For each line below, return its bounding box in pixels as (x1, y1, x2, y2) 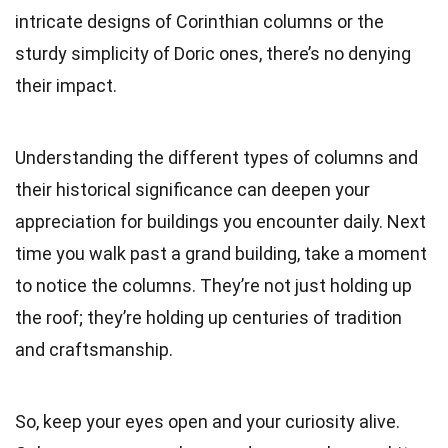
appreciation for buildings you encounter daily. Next (15, 210, 426, 232)
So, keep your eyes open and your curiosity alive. (15, 410, 400, 432)
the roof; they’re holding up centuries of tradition (15, 306, 402, 328)
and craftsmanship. (15, 338, 173, 360)
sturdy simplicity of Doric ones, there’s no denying (15, 42, 411, 64)
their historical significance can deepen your (15, 178, 370, 200)
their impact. (15, 74, 117, 96)
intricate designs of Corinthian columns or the (15, 10, 384, 32)
